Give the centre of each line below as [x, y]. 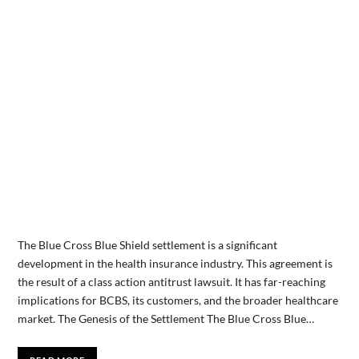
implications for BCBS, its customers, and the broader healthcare [177, 301]
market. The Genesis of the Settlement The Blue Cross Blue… [165, 319]
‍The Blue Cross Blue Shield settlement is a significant [147, 245]
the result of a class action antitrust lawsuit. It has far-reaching [171, 282]
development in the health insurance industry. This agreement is [175, 264]
